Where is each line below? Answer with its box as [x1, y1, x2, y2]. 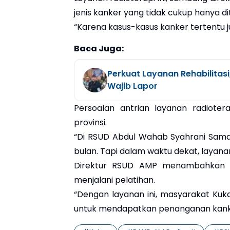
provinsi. [74, 116, 107, 128]
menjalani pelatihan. [74, 174, 155, 186]
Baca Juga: [74, 42, 124, 54]
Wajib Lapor [107, 80, 158, 92]
